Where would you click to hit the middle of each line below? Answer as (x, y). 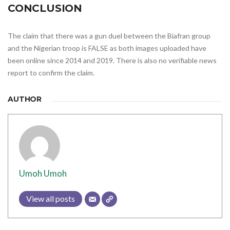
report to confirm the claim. (52, 72)
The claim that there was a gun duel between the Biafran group (109, 35)
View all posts (51, 198)
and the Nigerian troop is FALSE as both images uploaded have (107, 48)
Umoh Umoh (43, 173)
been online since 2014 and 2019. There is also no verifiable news (112, 60)
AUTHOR (25, 99)
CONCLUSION (45, 8)
